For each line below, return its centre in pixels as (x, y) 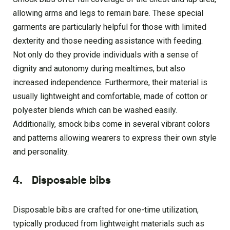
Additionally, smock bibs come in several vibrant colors (111, 124)
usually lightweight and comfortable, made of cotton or (110, 97)
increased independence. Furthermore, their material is (110, 83)
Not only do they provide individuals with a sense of (106, 55)
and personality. (41, 152)
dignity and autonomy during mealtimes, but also (99, 69)
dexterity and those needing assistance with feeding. (108, 41)
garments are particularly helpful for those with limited (110, 27)
